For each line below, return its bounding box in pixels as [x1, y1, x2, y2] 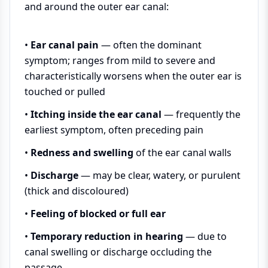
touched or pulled [25, 85, 105, 98]
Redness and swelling [31, 146, 133, 159]
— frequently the [162, 108, 240, 121]
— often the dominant [99, 38, 202, 51]
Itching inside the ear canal [31, 108, 162, 121]
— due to [183, 230, 227, 243]
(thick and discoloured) [25, 184, 129, 197]
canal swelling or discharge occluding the [25, 245, 212, 258]
